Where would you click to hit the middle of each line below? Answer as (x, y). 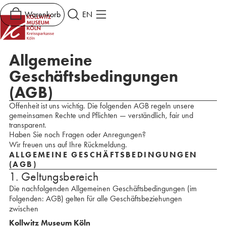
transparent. (27, 125)
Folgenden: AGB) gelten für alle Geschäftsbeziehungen (95, 199)
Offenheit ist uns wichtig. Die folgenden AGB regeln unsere (101, 106)
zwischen (23, 209)
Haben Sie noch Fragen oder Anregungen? (77, 134)
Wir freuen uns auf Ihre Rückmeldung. (68, 145)
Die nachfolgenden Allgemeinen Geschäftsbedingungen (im (103, 188)
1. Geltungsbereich (53, 177)
